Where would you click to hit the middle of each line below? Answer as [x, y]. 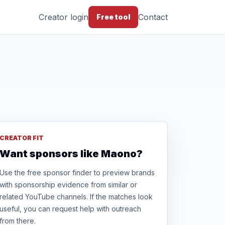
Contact [153, 17]
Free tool [113, 17]
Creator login [64, 17]
